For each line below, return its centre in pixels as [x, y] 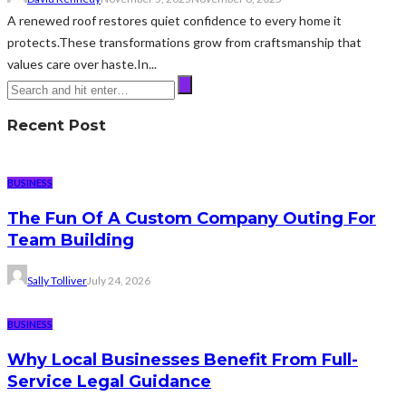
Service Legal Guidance [109, 382]
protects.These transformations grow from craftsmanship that [184, 42]
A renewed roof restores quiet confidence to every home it [174, 20]
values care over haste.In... [82, 63]
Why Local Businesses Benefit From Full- [183, 360]
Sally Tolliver [57, 281]
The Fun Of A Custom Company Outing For [192, 219]
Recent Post [57, 126]
